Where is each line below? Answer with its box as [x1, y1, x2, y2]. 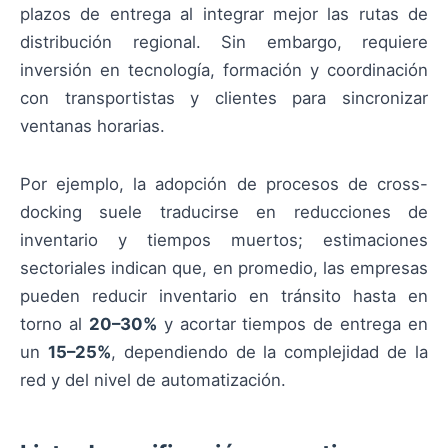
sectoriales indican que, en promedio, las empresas [20, 258, 428, 279]
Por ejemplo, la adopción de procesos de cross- [20, 174, 428, 195]
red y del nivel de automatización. [20, 370, 286, 391]
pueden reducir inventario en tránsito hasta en [20, 286, 428, 307]
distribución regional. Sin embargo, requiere [20, 32, 428, 53]
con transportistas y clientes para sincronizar [20, 88, 428, 109]
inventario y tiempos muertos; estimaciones [20, 230, 428, 251]
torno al [20, 314, 89, 335]
